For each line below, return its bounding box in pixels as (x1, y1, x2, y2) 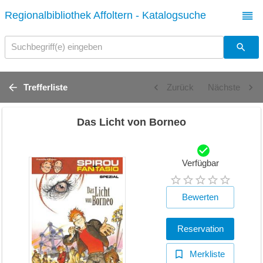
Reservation (177, 224, 224, 234)
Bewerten (182, 192, 219, 203)
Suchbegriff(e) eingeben (11, 42, 102, 52)
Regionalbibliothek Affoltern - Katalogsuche (4, 9, 206, 22)
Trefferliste (23, 82, 68, 92)
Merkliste (190, 249, 225, 259)
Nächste (207, 82, 240, 92)
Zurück (166, 82, 194, 92)
